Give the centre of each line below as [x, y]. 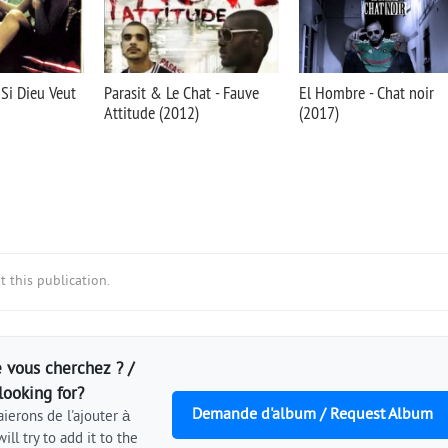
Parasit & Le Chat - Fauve [181, 92]
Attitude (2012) [151, 112]
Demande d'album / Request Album [312, 415]
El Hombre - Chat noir [366, 92]
